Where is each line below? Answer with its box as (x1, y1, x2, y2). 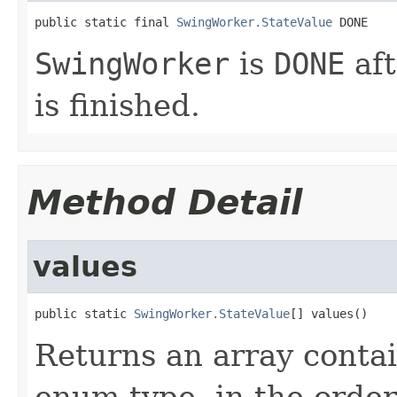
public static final (35, 14, 176, 29)
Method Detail (27, 182, 302, 222)
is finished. (35, 87, 200, 123)
